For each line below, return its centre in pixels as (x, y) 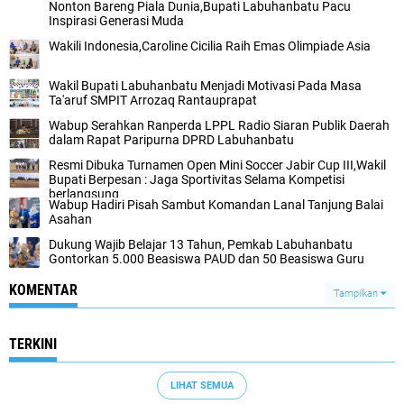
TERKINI (33, 344)
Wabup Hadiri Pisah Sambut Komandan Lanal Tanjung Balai (216, 205)
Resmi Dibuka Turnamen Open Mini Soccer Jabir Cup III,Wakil (217, 165)
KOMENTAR (43, 290)
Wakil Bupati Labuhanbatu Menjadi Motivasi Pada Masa (205, 86)
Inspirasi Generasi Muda (116, 21)
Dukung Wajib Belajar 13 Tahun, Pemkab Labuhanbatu (201, 244)
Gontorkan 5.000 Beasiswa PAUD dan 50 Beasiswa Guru (207, 259)
